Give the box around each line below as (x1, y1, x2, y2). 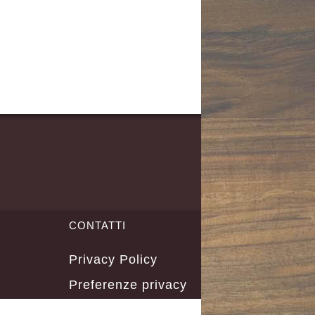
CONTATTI (69, 219, 126, 231)
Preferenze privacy (69, 278, 187, 292)
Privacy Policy (69, 252, 157, 266)
